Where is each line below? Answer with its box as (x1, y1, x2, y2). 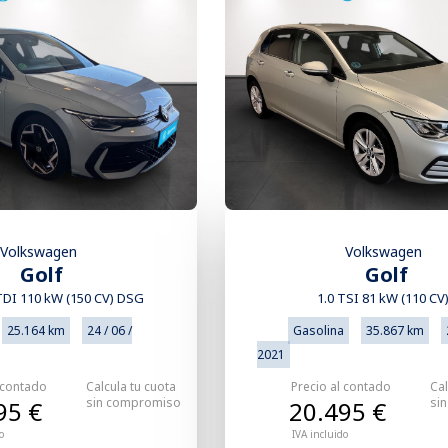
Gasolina (293, 322, 345, 340)
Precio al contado (291, 378, 392, 396)
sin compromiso (85, 394, 181, 412)
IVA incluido (292, 427, 349, 442)
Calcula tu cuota (85, 378, 176, 396)
